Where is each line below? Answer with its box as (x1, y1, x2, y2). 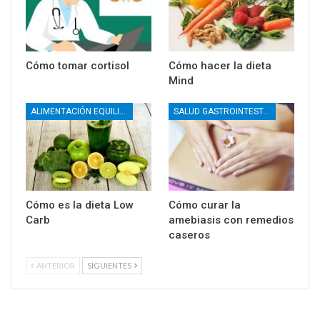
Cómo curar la (169, 199, 241, 212)
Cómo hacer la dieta (169, 59, 271, 73)
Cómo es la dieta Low (26, 199, 134, 212)
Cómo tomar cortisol (26, 59, 129, 73)
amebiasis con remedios (169, 214, 294, 227)
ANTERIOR (35, 261, 75, 271)
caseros (169, 229, 210, 242)
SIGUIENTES (87, 261, 133, 271)
